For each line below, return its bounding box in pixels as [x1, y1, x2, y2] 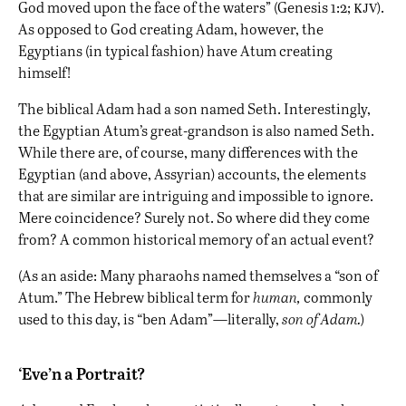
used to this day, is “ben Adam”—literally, [18, 309, 282, 329]
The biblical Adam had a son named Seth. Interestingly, [18, 99, 371, 119]
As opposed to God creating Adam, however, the [18, 19, 324, 39]
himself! [18, 63, 72, 82]
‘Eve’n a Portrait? [18, 362, 146, 385]
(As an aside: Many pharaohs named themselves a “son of [18, 266, 378, 285]
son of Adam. [282, 309, 361, 329]
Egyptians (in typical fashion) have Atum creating [18, 41, 333, 61]
